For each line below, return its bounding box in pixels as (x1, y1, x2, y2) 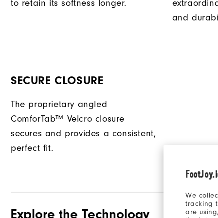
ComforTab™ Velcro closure (11, 114, 125, 125)
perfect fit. (11, 143, 54, 154)
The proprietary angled (11, 99, 108, 110)
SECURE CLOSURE (11, 74, 104, 88)
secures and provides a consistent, (11, 128, 156, 139)
